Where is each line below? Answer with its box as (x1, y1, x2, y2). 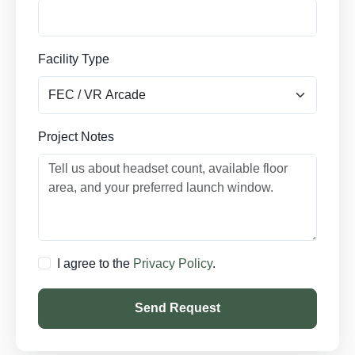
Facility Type (38, 52, 109, 66)
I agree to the (57, 257, 133, 270)
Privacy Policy (133, 257, 212, 270)
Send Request (135, 301, 220, 315)
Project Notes (38, 130, 114, 143)
